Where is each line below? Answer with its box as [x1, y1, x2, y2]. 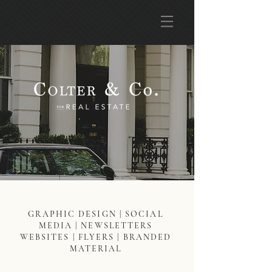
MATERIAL [69, 243, 122, 254]
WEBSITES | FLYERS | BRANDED [19, 232, 172, 242]
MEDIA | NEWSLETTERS [38, 220, 153, 231]
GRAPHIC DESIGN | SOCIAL [28, 209, 163, 219]
